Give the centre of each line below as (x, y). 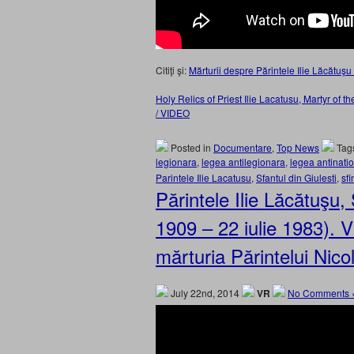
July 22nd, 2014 (205, 293)
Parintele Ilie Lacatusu (203, 177)
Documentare (243, 147)
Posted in (191, 147)
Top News (298, 147)
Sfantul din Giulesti (296, 177)
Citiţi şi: (172, 70)
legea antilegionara (243, 162)
